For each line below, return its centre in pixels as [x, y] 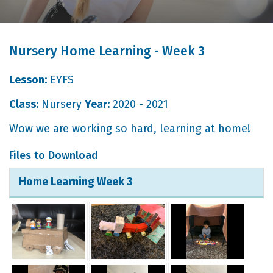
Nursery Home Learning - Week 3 [107, 51]
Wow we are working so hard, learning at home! [130, 129]
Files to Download [54, 155]
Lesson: [28, 80]
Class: [24, 104]
